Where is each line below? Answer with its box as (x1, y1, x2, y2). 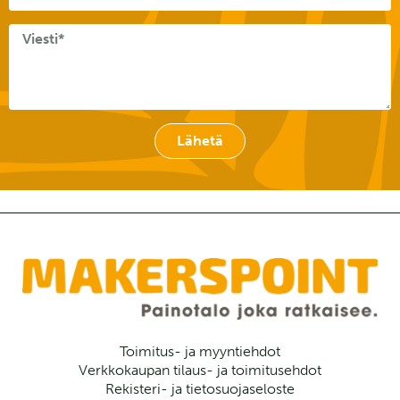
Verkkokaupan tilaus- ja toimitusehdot (79, 362, 321, 379)
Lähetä (177, 132, 223, 150)
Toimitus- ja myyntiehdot (120, 343, 280, 361)
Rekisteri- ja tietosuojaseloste (105, 380, 295, 398)
